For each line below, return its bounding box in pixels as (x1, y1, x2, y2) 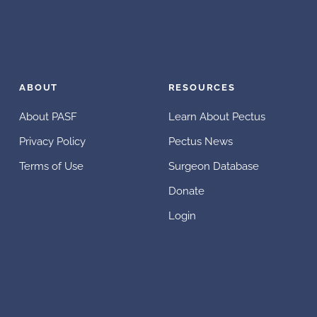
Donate (168, 185, 204, 197)
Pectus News (168, 135, 233, 148)
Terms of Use (19, 160, 84, 173)
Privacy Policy (19, 135, 86, 148)
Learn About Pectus (168, 110, 265, 123)
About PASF (19, 110, 78, 123)
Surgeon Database (168, 160, 259, 173)
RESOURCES (168, 82, 236, 93)
